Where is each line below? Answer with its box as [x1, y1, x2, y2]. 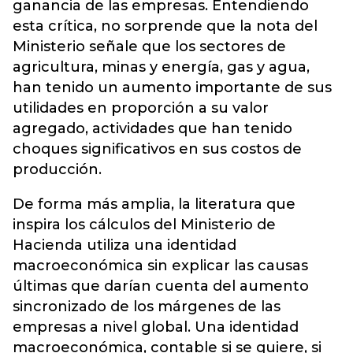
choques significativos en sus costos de [13, 139, 302, 158]
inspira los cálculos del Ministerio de [13, 215, 276, 233]
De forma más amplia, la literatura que [13, 195, 295, 213]
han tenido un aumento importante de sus [13, 78, 332, 96]
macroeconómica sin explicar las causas [13, 256, 308, 274]
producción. [13, 160, 102, 178]
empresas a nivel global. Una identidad [13, 318, 299, 336]
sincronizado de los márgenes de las [13, 297, 281, 315]
